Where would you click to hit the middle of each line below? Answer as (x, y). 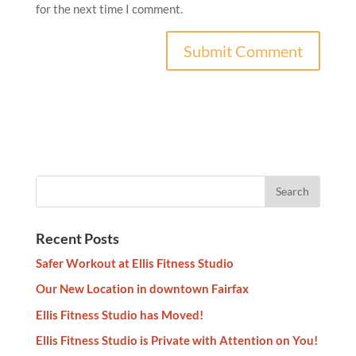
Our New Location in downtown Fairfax (142, 289)
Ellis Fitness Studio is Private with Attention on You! (176, 341)
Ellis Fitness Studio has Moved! (119, 314)
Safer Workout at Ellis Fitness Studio (134, 263)
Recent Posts (77, 238)
